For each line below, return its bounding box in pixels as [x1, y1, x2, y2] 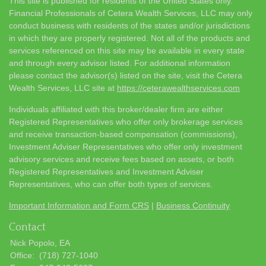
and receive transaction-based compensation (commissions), [9, 129, 237, 139]
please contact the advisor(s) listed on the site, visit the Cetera [9, 70, 242, 80]
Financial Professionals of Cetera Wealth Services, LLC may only [9, 8, 252, 18]
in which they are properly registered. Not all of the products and [9, 33, 250, 43]
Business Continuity [156, 200, 230, 210]
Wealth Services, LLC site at [9, 83, 117, 93]
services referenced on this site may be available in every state [9, 45, 245, 55]
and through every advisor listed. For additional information [9, 58, 230, 68]
